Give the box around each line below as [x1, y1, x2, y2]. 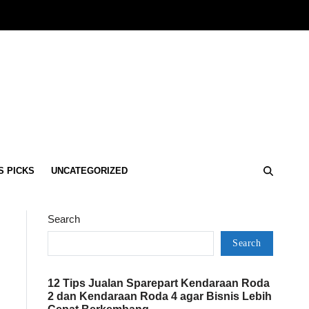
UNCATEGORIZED [50, 166, 128, 176]
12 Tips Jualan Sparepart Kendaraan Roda [48, 277, 270, 289]
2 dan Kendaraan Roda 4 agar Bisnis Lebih [48, 290, 272, 302]
